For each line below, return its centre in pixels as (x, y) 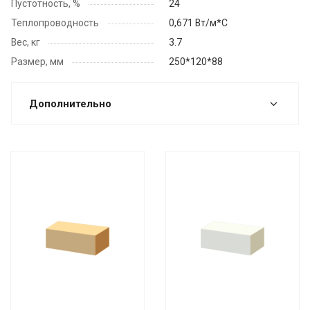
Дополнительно (70, 104)
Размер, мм (37, 62)
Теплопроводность (55, 23)
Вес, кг (26, 43)
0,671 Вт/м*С (198, 23)
